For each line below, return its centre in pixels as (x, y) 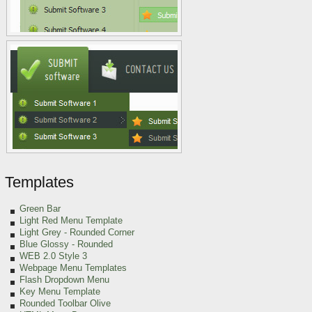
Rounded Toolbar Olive (65, 303)
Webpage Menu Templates (73, 268)
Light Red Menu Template (71, 220)
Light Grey (42, 232)
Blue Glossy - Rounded (66, 244)
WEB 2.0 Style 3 (53, 256)
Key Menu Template (60, 291)
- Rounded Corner (99, 232)
